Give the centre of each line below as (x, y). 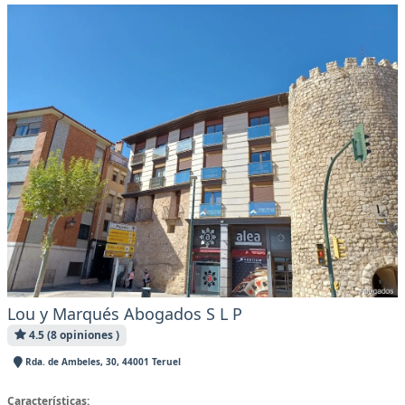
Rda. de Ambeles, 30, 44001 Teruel (101, 362)
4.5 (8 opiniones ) (72, 335)
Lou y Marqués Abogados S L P (125, 314)
